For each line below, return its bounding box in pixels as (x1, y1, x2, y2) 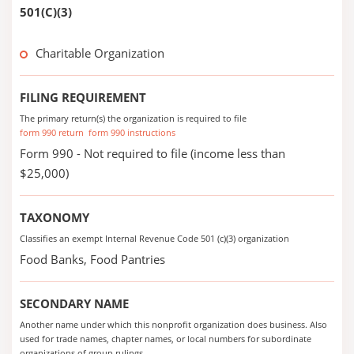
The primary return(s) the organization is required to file (20, 112, 247, 124)
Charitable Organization (36, 45, 164, 61)
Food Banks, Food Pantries (20, 251, 165, 267)
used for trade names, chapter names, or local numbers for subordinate (20, 333, 311, 345)
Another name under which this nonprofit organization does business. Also (20, 318, 327, 330)
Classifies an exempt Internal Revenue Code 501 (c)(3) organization (20, 232, 289, 244)
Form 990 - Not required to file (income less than (20, 145, 285, 161)
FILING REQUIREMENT (20, 89, 146, 105)
